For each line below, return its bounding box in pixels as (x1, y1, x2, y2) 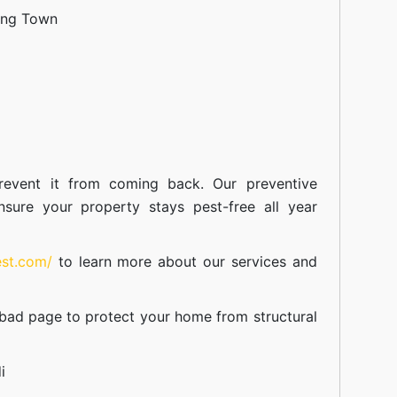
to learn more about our (51, 252, 231, 270)
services (230, 252, 286, 270)
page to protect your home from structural (23, 307, 317, 325)
